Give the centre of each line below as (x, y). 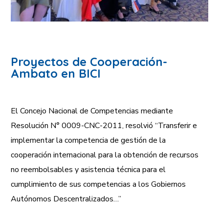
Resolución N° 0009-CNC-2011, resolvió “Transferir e (104, 125)
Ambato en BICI (56, 73)
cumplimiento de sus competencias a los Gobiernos (99, 184)
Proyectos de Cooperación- (89, 61)
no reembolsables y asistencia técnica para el (88, 169)
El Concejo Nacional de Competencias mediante (92, 111)
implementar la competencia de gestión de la (88, 140)
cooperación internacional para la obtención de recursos (105, 155)
